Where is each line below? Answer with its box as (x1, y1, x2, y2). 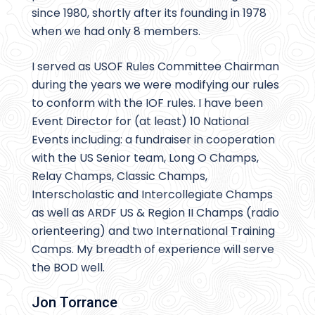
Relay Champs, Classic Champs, (32, 168, 207, 185)
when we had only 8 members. (32, 23, 200, 40)
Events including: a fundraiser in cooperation (32, 131, 275, 148)
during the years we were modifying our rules (32, 77, 279, 94)
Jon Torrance (32, 294, 117, 311)
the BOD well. (32, 259, 105, 276)
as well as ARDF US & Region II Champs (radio (32, 205, 279, 221)
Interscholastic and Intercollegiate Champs (32, 186, 273, 203)
